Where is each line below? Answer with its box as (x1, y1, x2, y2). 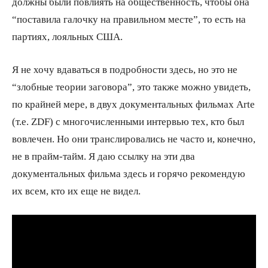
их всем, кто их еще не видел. (12, 185, 141, 196)
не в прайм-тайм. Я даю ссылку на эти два (12, 150, 195, 161)
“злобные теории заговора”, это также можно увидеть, (12, 81, 251, 92)
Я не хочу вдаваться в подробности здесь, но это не (12, 63, 237, 74)
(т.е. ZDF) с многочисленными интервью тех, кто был (12, 115, 244, 126)
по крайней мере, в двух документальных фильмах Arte (12, 98, 255, 109)
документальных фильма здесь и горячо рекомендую (12, 167, 245, 178)
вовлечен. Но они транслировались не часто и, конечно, (12, 133, 255, 144)
